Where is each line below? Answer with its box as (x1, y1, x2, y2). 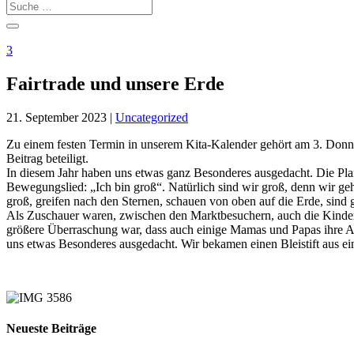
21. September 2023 (6, 110, 107, 124)
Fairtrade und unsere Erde (6, 73, 224, 94)
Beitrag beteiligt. (6, 151, 88, 165)
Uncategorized (115, 110, 188, 124)
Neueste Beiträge (6, 322, 96, 336)
